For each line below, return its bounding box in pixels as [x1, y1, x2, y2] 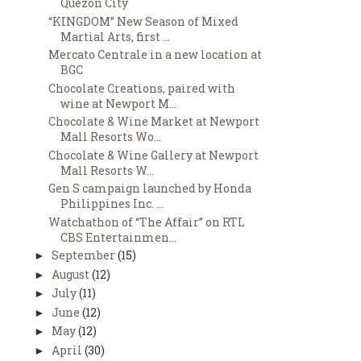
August [51, 266, 92, 282]
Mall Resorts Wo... [60, 129, 161, 145]
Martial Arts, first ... [60, 28, 170, 44]
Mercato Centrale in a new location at [48, 47, 262, 63]
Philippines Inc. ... [60, 196, 164, 212]
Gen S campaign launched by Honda [48, 180, 251, 197]
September [51, 247, 118, 263]
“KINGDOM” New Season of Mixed [48, 13, 239, 29]
